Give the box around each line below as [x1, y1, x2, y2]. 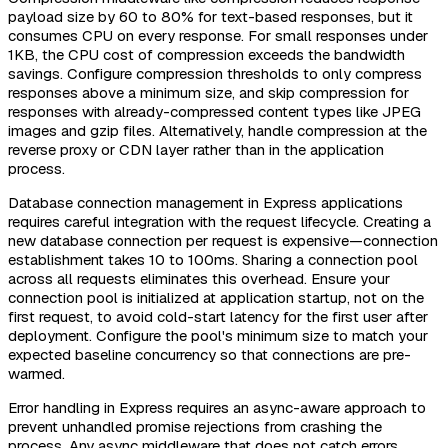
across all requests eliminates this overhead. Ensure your [8, 269, 390, 289]
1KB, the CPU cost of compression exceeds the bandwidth [8, 45, 405, 65]
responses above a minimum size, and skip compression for [8, 83, 409, 103]
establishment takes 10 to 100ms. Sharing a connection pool [8, 250, 418, 270]
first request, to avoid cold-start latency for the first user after [8, 307, 428, 327]
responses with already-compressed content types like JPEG [8, 102, 421, 122]
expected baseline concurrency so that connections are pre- [8, 345, 411, 365]
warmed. [8, 364, 65, 384]
